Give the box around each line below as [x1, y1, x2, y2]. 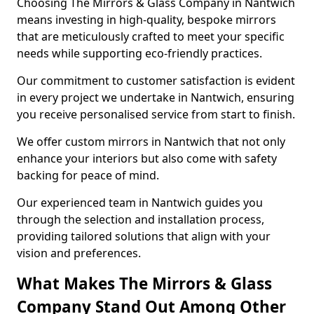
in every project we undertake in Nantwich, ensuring [17, 90, 294, 105]
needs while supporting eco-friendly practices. [17, 46, 262, 61]
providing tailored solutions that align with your [17, 228, 271, 244]
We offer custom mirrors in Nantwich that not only [17, 134, 285, 149]
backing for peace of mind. [17, 168, 159, 183]
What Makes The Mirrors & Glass [17, 273, 272, 294]
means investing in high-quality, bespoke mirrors [17, 12, 276, 27]
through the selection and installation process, [17, 212, 264, 227]
